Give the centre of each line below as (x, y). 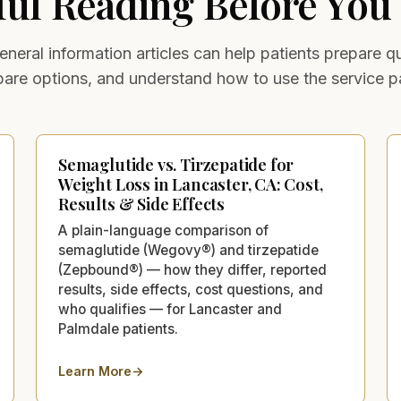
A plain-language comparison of (163, 231)
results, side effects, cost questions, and (191, 290)
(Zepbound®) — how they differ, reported (192, 270)
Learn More (95, 371)
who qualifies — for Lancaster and (170, 310)
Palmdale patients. (118, 329)
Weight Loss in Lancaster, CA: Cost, (191, 184)
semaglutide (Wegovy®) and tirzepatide (188, 251)
